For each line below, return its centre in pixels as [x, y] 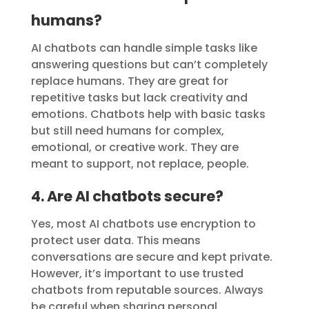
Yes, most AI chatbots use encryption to [143, 224]
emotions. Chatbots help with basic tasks [148, 114]
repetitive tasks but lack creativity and [139, 98]
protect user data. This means [116, 241]
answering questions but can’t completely [149, 65]
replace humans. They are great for [129, 81]
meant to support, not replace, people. [140, 164]
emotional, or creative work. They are [134, 148]
